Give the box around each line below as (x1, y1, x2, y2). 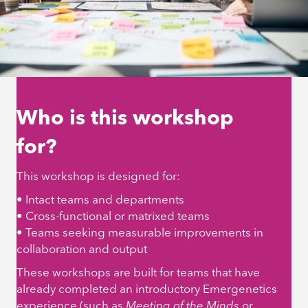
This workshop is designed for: (16, 171, 180, 184)
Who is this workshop (16, 109, 234, 130)
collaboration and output (16, 244, 147, 256)
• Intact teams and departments (16, 195, 184, 207)
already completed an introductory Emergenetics (16, 284, 277, 296)
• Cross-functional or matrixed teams (16, 211, 210, 223)
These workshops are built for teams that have (16, 267, 260, 280)
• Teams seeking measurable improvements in (16, 228, 263, 240)
